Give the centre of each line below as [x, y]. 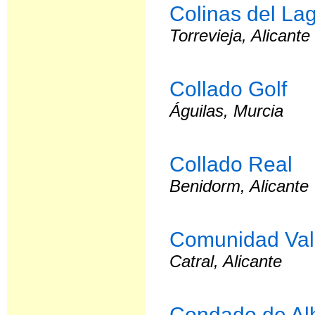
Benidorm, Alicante [239, 186]
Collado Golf [229, 89]
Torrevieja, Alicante [240, 36]
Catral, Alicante [226, 261]
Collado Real [231, 164]
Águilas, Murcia [227, 111]
